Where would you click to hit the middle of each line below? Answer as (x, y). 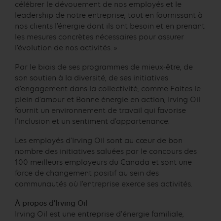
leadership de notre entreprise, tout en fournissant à (109, 16)
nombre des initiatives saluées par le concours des (106, 151)
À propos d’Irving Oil (51, 203)
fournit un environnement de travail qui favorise (100, 111)
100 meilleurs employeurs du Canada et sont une (103, 162)
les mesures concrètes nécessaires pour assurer (99, 37)
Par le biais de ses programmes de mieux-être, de (104, 67)
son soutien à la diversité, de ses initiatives (92, 78)
